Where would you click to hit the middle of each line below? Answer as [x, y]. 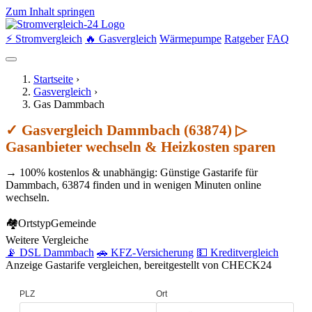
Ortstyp [34, 223]
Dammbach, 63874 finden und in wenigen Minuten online [133, 185]
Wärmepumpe [190, 39]
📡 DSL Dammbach [50, 252]
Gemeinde [73, 223]
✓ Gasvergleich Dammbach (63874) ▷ [126, 130]
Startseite [53, 79]
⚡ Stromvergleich [44, 39]
